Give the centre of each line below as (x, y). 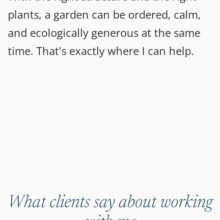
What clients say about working (110, 204)
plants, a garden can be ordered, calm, (104, 14)
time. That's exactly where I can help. (101, 51)
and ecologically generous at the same (104, 33)
